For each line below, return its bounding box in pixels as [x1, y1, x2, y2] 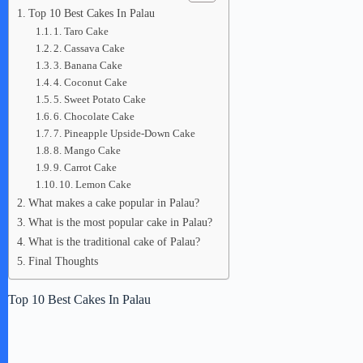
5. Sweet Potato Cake [53, 93, 147, 105]
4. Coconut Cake [53, 76, 128, 88]
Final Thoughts [28, 254, 98, 267]
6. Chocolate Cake [53, 110, 135, 122]
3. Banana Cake [53, 59, 123, 71]
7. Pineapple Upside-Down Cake [53, 127, 196, 139]
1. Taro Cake [53, 25, 109, 37]
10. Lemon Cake [59, 178, 132, 190]
